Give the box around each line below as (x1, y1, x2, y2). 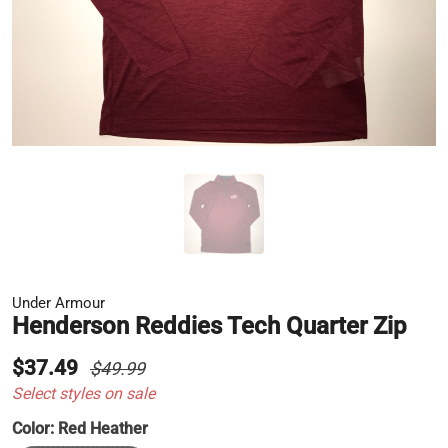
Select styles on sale (12, 384, 155, 404)
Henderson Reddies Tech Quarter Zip (12, 312, 406, 341)
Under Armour (12, 294, 105, 313)
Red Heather (58, 419, 148, 439)
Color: (12, 419, 58, 439)
